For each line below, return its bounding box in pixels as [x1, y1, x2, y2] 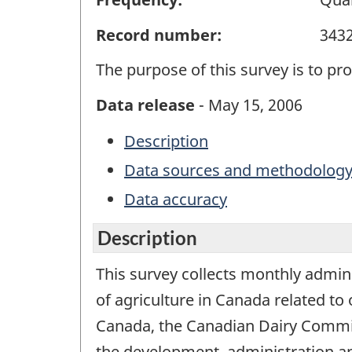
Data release [96, 93, 195, 115]
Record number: [96, 24, 222, 46]
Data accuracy [124, 189, 227, 211]
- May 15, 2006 [195, 93, 302, 115]
